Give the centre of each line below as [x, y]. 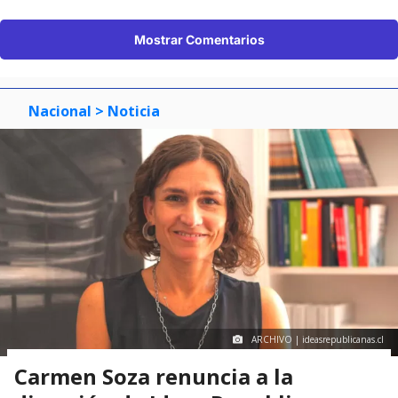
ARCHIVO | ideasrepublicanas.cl [318, 340]
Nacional [60, 111]
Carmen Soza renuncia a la [154, 377]
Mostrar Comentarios [199, 39]
